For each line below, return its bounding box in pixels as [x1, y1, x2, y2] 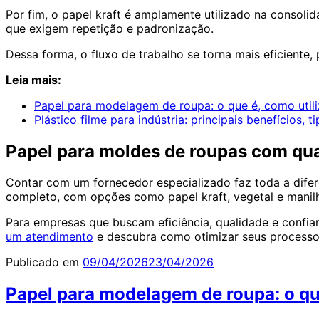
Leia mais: [6, 72, 61, 87]
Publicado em [6, 255, 79, 270]
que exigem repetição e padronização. [6, 21, 214, 36]
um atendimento [6, 229, 93, 244]
